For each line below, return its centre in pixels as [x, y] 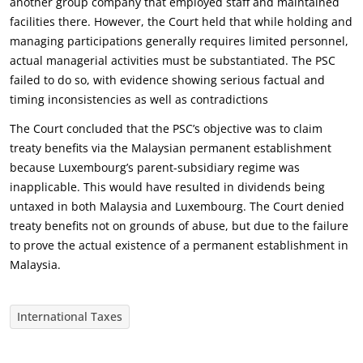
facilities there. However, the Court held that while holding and [181, 21]
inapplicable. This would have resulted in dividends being [167, 187]
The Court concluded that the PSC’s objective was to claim [166, 128]
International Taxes [70, 316]
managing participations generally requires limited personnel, [179, 41]
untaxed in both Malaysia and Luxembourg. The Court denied [177, 206]
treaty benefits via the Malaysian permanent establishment [171, 148]
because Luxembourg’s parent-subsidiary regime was [155, 167]
